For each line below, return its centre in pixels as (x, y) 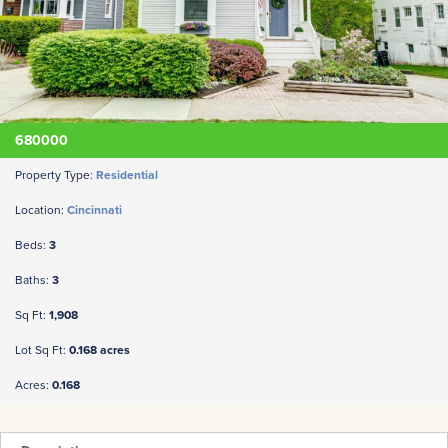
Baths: (33, 279)
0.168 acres (99, 349)
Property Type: (55, 174)
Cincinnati (94, 209)
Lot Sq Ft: (42, 349)
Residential (127, 174)
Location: (41, 209)
